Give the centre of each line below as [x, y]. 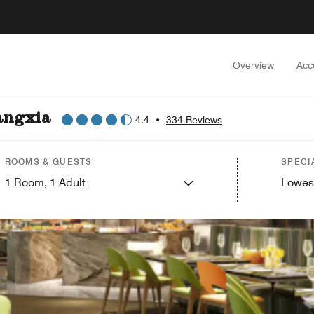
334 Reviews [194, 120]
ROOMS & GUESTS [48, 162]
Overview [253, 65]
